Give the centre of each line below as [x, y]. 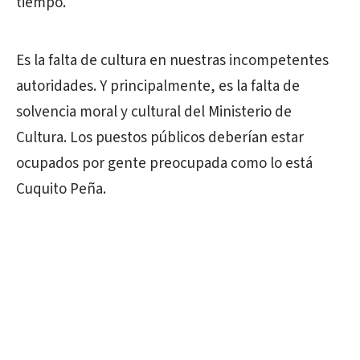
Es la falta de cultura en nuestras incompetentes [172, 61]
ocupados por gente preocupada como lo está [164, 164]
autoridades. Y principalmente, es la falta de [158, 86]
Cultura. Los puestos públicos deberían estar [160, 138]
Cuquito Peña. [61, 189]
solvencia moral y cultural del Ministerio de [154, 112]
